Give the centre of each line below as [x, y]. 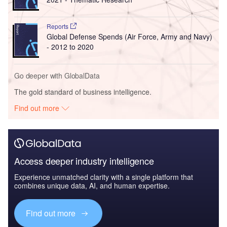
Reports [58, 26]
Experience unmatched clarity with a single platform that [104, 177]
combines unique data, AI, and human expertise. [92, 186]
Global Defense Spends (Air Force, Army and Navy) [129, 37]
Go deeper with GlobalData [57, 76]
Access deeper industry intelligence [84, 161]
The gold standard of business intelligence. [83, 92]
